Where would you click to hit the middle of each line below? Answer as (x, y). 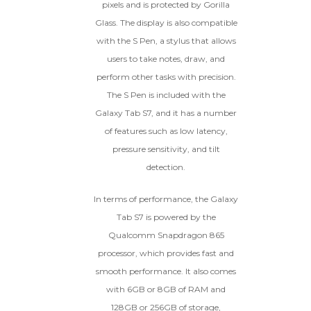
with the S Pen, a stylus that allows (166, 41)
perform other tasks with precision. (166, 77)
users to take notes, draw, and (166, 59)
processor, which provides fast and (166, 253)
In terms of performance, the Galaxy (166, 199)
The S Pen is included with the (166, 95)
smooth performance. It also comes (166, 271)
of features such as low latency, (166, 131)
